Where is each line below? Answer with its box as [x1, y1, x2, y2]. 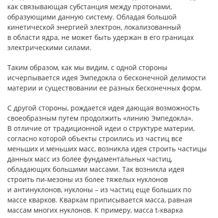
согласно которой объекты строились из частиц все [7, 134, 182, 143]
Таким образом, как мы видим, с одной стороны [7, 63, 167, 72]
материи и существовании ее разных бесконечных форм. [7, 83, 202, 92]
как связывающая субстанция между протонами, [7, 2, 172, 11]
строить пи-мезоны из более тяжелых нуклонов [7, 175, 168, 184]
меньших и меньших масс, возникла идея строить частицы [7, 144, 207, 153]
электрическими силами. [7, 43, 91, 52]
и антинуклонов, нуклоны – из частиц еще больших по [7, 185, 191, 194]
